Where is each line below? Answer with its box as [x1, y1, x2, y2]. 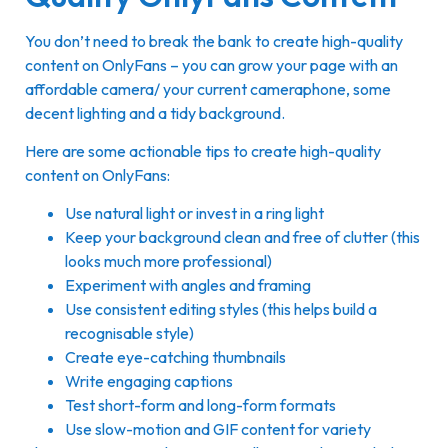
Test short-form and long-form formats [65, 395, 336, 416]
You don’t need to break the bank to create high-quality [25, 30, 403, 51]
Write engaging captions [65, 371, 233, 392]
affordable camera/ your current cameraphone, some [25, 78, 391, 99]
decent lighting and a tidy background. [25, 102, 288, 123]
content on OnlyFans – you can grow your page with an [25, 54, 398, 75]
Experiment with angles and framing [65, 275, 311, 296]
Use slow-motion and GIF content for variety [65, 419, 371, 440]
